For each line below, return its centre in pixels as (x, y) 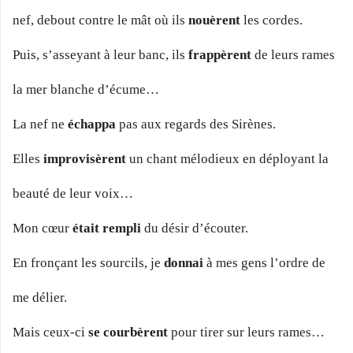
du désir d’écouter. (195, 229)
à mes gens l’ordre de (264, 263)
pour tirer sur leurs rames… (246, 333)
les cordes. (271, 20)
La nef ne (40, 124)
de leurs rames (293, 55)
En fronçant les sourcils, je (88, 263)
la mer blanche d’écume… (86, 90)
